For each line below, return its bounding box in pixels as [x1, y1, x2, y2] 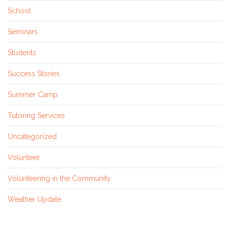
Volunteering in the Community [8, 174, 111, 183]
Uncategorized [8, 132, 57, 141]
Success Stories [8, 70, 60, 78]
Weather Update [8, 195, 61, 204]
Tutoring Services [8, 111, 65, 120]
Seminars [8, 28, 38, 36]
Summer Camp [8, 90, 58, 99]
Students [8, 49, 36, 57]
